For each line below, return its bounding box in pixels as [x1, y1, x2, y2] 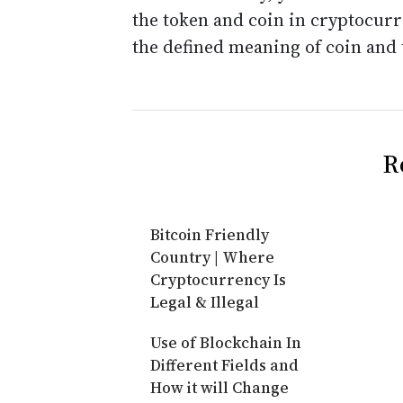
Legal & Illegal [150, 291, 259, 313]
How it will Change [150, 377, 289, 399]
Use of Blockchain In [150, 332, 301, 354]
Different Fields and [150, 354, 299, 376]
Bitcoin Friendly [150, 224, 269, 246]
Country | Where [150, 246, 274, 268]
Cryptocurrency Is [150, 269, 286, 291]
